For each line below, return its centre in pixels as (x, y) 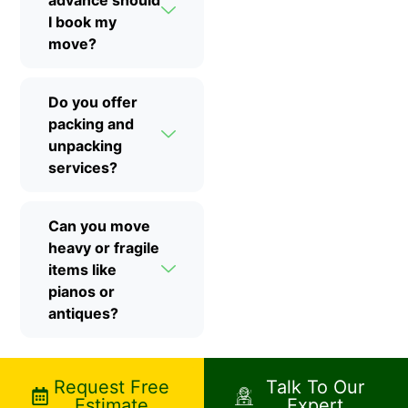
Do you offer (93, 102)
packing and (91, 123)
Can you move (99, 225)
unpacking (85, 145)
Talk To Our (315, 387)
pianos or (82, 291)
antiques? (83, 313)
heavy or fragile (104, 247)
